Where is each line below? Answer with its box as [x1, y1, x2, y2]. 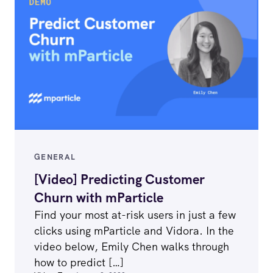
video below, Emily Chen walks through [34, 239, 229, 253]
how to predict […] [34, 255, 124, 269]
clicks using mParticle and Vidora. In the [34, 223, 234, 238]
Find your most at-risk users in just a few [34, 207, 236, 222]
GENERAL [34, 151, 76, 162]
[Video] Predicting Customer [34, 170, 205, 188]
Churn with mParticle [34, 188, 163, 207]
